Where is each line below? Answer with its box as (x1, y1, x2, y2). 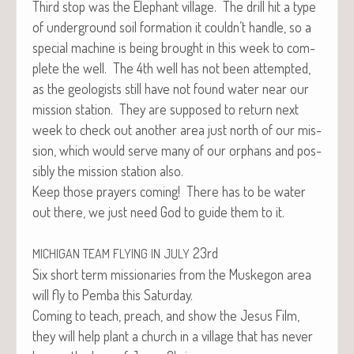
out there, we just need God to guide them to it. (32, 202, 284, 220)
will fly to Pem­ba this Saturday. (32, 285, 193, 303)
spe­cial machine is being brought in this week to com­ (32, 38, 315, 56)
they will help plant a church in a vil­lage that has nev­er (32, 326, 313, 345)
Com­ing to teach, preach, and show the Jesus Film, (32, 306, 299, 324)
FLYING (113, 245, 148, 262)
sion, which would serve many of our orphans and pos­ (32, 141, 322, 159)
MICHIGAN (32, 245, 80, 262)
